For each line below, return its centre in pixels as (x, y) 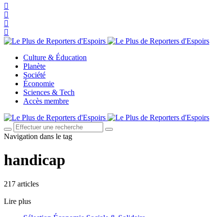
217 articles (21, 184)
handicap (35, 160)
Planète (34, 66)
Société (34, 75)
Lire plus (17, 201)
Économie (39, 84)
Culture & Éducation (55, 57)
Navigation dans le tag (38, 136)
